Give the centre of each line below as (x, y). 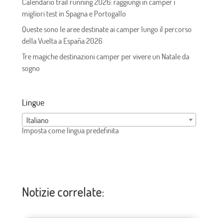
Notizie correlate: (63, 192)
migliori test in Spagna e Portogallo (74, 13)
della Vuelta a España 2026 (62, 41)
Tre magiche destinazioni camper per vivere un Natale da (105, 56)
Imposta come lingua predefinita (70, 131)
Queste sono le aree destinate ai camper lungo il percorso (107, 29)
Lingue (33, 102)
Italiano (37, 120)
